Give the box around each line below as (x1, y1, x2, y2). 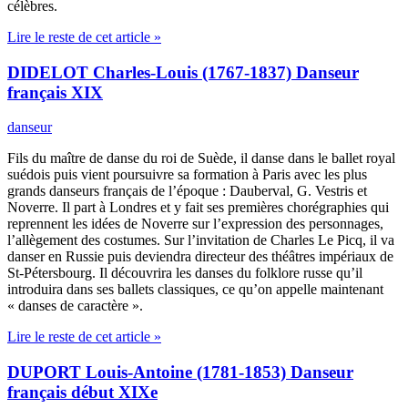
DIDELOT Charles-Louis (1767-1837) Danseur (7, 62, 359, 82)
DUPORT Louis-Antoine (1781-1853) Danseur (7, 362, 353, 382)
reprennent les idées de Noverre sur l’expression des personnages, (7, 216, 383, 232)
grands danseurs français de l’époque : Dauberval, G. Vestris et (7, 183, 367, 199)
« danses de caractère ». (7, 298, 143, 314)
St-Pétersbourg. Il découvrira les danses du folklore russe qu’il (7, 265, 362, 281)
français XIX (7, 82, 103, 102)
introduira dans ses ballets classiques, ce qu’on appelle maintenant (7, 281, 383, 298)
